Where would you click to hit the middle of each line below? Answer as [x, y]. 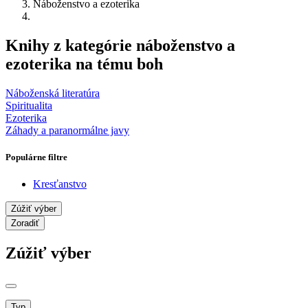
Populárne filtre [36, 157]
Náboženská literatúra [53, 93]
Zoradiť [25, 223]
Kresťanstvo [60, 184]
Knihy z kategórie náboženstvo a [120, 45]
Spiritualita [29, 105]
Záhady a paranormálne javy [67, 130]
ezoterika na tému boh [84, 64]
